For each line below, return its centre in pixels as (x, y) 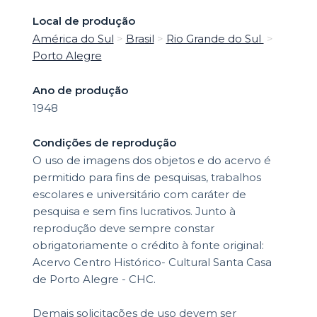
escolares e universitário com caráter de (139, 195)
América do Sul (73, 39)
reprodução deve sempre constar (123, 229)
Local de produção (83, 21)
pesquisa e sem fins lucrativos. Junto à (134, 212)
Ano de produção (80, 91)
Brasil (140, 39)
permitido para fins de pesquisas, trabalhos (146, 178)
